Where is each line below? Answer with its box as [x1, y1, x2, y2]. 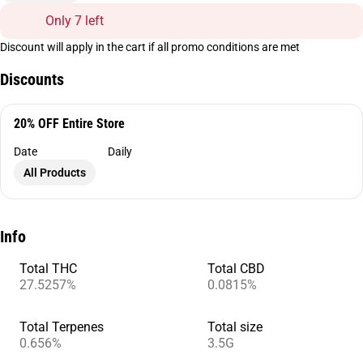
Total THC [19, 261, 77, 276]
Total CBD [207, 261, 265, 276]
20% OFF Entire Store [14, 116, 125, 131]
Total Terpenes [19, 319, 104, 335]
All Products [23, 166, 86, 179]
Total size [207, 319, 263, 335]
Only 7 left [45, 13, 104, 28]
